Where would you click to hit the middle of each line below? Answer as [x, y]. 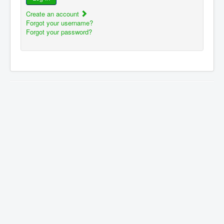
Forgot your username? [59, 23]
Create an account [53, 14]
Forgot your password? [59, 32]
